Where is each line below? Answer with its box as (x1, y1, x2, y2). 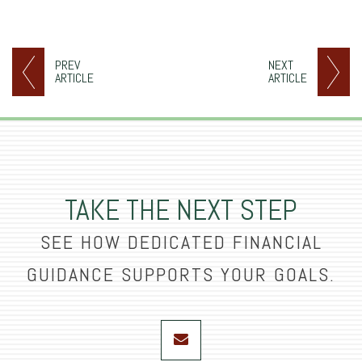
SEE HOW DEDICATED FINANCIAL (40, 229, 322, 255)
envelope (200, 317, 251, 334)
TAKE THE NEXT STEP (65, 191, 297, 229)
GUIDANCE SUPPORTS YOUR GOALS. (27, 261, 335, 287)
